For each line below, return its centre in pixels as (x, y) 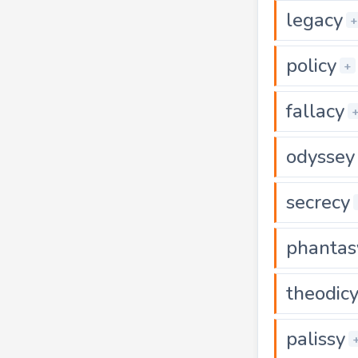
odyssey (320, 156)
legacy (314, 20)
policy (311, 65)
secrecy (318, 202)
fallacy (315, 111)
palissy (316, 338)
